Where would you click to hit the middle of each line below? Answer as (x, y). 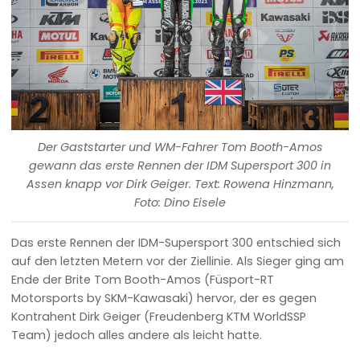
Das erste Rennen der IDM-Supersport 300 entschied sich (176, 242)
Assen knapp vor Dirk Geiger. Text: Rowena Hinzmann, (180, 184)
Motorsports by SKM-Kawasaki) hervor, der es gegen (164, 298)
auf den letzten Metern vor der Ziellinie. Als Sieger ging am (178, 261)
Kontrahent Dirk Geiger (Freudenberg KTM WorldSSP (159, 316)
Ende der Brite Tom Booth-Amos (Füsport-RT (143, 279)
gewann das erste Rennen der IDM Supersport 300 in (180, 166)
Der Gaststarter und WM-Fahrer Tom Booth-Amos (180, 147)
